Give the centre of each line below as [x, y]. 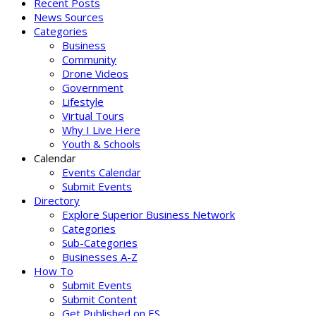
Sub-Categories [100, 243]
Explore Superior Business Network [148, 214]
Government [93, 87]
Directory [57, 200]
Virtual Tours [93, 116]
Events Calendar [102, 172]
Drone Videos [95, 73]
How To [54, 271]
